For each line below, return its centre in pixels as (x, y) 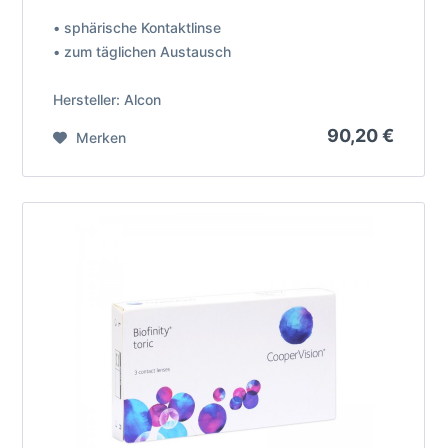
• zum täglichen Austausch (142, 51)
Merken (101, 137)
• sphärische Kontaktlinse (137, 27)
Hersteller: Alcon (107, 99)
